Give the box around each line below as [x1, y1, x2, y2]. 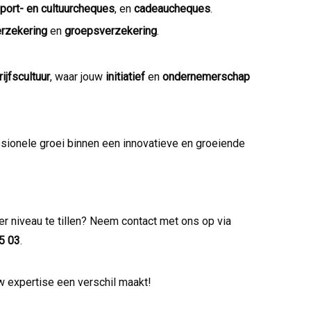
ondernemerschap [162, 69, 250, 83]
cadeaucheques [134, 1, 210, 15]
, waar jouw [50, 69, 106, 83]
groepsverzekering [65, 24, 157, 37]
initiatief [106, 69, 145, 83]
